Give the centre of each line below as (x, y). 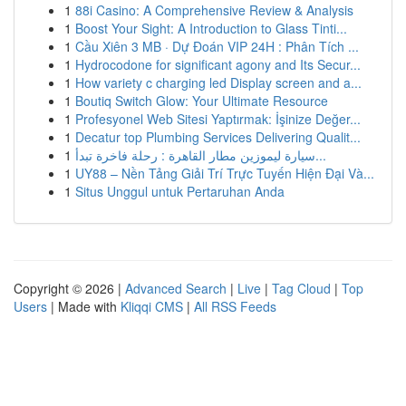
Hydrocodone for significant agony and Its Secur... (218, 64)
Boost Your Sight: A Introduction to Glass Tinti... (211, 28)
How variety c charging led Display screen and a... (218, 82)
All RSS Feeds (235, 306)
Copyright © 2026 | (69, 288)
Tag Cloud (301, 288)
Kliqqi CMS (152, 306)
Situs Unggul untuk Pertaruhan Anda (180, 191)
